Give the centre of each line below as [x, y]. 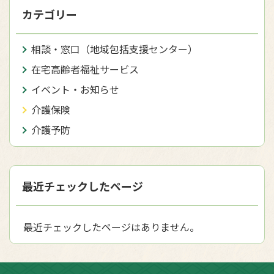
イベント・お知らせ [75, 89]
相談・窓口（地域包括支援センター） [114, 49]
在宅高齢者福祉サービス [85, 69]
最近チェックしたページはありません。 [111, 227]
